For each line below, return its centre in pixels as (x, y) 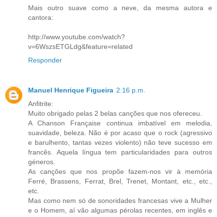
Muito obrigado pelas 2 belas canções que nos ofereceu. (115, 113)
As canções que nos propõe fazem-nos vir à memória (120, 171)
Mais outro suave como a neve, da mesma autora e (120, 8)
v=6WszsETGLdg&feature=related (80, 46)
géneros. (42, 162)
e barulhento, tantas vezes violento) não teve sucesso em (120, 142)
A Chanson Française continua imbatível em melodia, (120, 123)
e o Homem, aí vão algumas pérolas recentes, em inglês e (120, 210)
